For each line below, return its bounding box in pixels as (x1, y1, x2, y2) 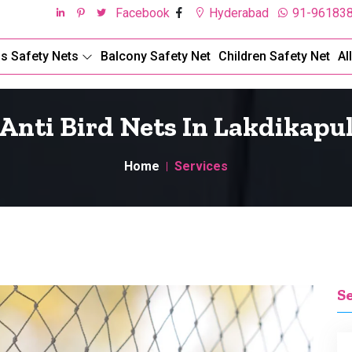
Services (174, 159, 228, 174)
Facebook (115, 5, 173, 20)
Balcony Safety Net (101, 48, 211, 64)
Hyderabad (206, 5, 269, 20)
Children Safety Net (218, 48, 330, 64)
